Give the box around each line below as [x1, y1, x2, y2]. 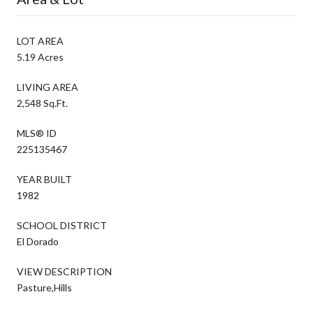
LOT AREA [17, 34, 64, 47]
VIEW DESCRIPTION [17, 265, 112, 277]
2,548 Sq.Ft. [17, 96, 68, 109]
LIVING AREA [17, 80, 78, 93]
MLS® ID [17, 126, 57, 139]
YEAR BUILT [17, 173, 72, 185]
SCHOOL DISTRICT [17, 219, 107, 231]
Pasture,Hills [17, 281, 72, 293]
